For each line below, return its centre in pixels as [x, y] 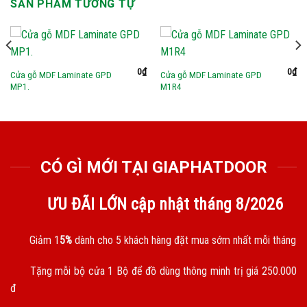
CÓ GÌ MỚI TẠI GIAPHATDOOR [153, 167]
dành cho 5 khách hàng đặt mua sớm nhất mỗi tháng [184, 240]
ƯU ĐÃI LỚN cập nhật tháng [139, 204]
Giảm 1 [43, 240]
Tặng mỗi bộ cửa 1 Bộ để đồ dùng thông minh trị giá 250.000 [162, 271]
